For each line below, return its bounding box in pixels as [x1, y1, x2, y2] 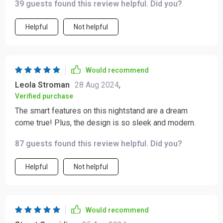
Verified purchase [15, 92, 73, 100]
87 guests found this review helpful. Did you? [15, 139, 182, 148]
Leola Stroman [15, 80, 70, 90]
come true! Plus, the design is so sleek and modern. [15, 118, 196, 127]
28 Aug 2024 [75, 80, 119, 90]
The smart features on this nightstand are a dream [15, 106, 188, 115]
